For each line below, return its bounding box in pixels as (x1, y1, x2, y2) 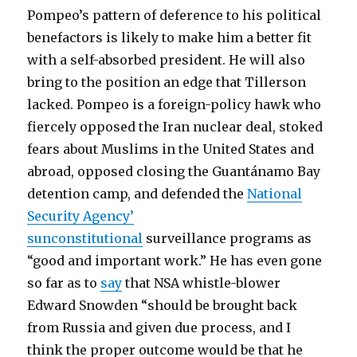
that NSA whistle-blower (122, 274, 281, 291)
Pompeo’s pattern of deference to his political (27, 6, 322, 23)
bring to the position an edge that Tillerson (27, 73, 307, 90)
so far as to (27, 274, 101, 291)
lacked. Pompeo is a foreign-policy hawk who (27, 96, 322, 112)
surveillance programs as (143, 229, 312, 246)
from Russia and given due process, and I (27, 319, 292, 335)
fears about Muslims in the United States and (27, 140, 315, 157)
